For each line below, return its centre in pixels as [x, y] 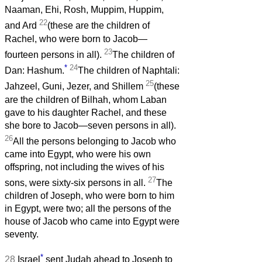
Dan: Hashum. [35, 71]
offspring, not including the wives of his [85, 167]
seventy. [22, 235]
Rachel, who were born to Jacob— [76, 39]
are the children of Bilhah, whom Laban [86, 99]
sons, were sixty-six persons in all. [76, 183]
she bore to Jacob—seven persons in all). [90, 125]
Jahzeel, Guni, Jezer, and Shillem [75, 87]
